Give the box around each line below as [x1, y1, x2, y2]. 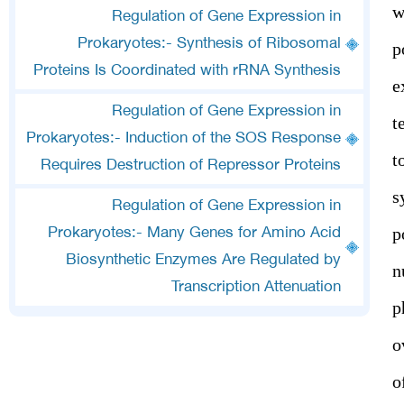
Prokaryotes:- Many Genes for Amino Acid [48, 225, 341, 243]
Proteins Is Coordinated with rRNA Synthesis [33, 62, 341, 80]
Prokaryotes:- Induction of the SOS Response [26, 130, 341, 148]
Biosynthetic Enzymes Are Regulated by [66, 252, 341, 270]
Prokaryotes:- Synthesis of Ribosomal [78, 35, 341, 53]
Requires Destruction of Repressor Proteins [41, 157, 341, 175]
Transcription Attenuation [171, 279, 341, 297]
